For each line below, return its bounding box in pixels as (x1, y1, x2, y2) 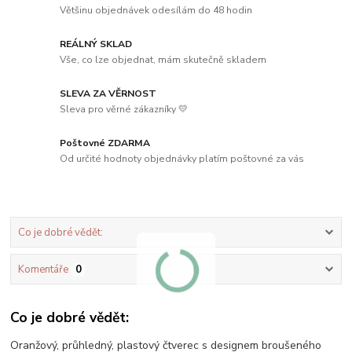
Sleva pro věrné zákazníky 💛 (60, 102, 189, 115)
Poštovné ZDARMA (60, 136, 151, 149)
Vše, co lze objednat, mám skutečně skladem (60, 53, 267, 66)
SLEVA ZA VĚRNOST (60, 87, 157, 101)
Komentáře (17, 262, 68, 277)
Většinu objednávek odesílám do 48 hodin (60, 3, 253, 16)
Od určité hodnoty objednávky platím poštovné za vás (60, 152, 305, 165)
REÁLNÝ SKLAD (60, 38, 133, 51)
